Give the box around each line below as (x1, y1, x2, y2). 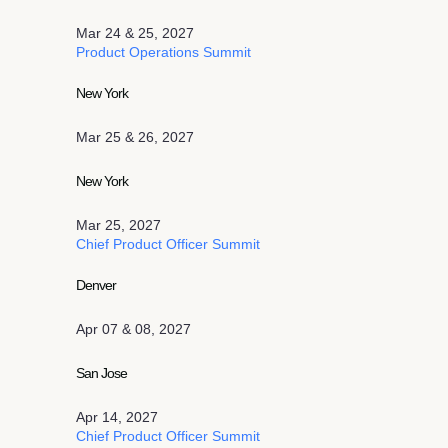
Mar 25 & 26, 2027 (76, 129, 194, 145)
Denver (76, 277, 117, 293)
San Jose (76, 365, 128, 381)
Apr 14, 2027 (76, 409, 158, 425)
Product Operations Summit (76, 44, 251, 60)
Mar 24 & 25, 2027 (76, 25, 194, 41)
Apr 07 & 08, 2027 (76, 321, 191, 337)
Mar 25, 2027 (76, 217, 161, 233)
